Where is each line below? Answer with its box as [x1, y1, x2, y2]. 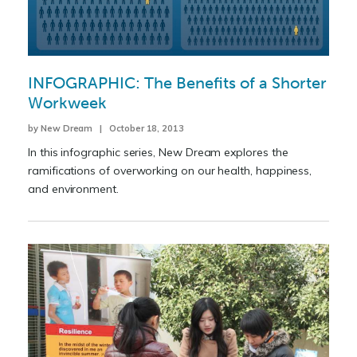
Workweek [28, 92, 107, 112]
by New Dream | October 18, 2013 [28, 122, 185, 134]
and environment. [28, 181, 119, 196]
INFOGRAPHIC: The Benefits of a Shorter [28, 73, 327, 92]
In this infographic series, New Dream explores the [28, 144, 288, 159]
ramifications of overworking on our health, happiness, [28, 163, 312, 178]
